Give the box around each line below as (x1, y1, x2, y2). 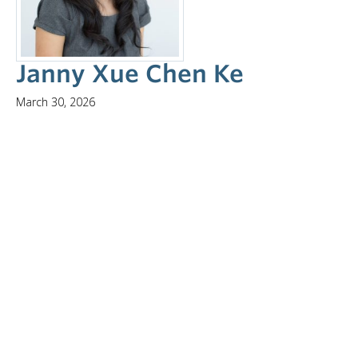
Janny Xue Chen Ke (16, 59, 244, 88)
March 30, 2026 (16, 94, 95, 109)
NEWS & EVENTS (16, 18, 109, 30)
